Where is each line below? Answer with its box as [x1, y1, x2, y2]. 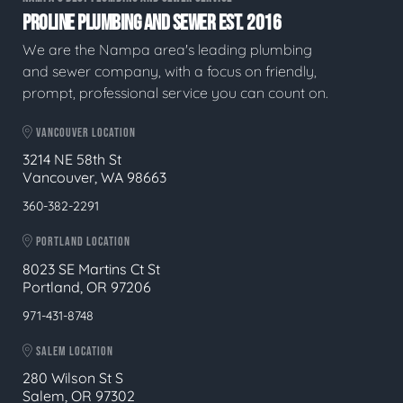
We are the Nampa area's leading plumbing [22, 40, 312, 58]
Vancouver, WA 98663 [22, 168, 166, 186]
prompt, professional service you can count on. [22, 83, 328, 102]
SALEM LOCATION [33, 343, 113, 359]
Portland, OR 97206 [22, 277, 151, 296]
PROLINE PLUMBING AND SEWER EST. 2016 [22, 9, 281, 36]
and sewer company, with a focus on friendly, [22, 61, 317, 80]
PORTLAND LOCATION [33, 234, 130, 249]
